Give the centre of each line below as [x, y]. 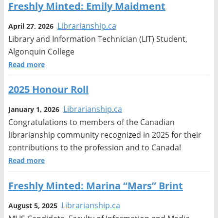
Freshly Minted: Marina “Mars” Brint [96, 185]
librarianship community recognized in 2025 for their [105, 135]
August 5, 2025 [33, 205]
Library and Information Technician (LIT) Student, [98, 39]
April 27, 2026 [31, 26]
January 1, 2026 [34, 109]
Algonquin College [41, 52]
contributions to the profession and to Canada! [95, 148]
